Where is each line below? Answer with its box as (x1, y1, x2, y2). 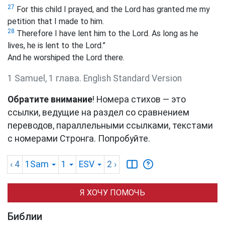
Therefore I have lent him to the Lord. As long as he (15, 29, 198, 39)
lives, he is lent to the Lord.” (8, 41, 105, 51)
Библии (8, 210, 42, 223)
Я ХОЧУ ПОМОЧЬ (80, 188, 145, 198)
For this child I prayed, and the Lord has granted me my (15, 5, 210, 15)
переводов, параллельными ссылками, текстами (8, 121, 213, 131)
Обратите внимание (8, 94, 92, 105)
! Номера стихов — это (92, 94, 186, 105)
